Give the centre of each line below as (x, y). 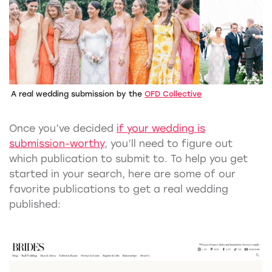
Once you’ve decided (63, 129)
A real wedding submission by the (78, 93)
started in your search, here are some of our (122, 174)
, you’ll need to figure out (168, 144)
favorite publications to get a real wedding (119, 189)
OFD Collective (173, 93)
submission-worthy (57, 144)
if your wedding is (161, 129)
